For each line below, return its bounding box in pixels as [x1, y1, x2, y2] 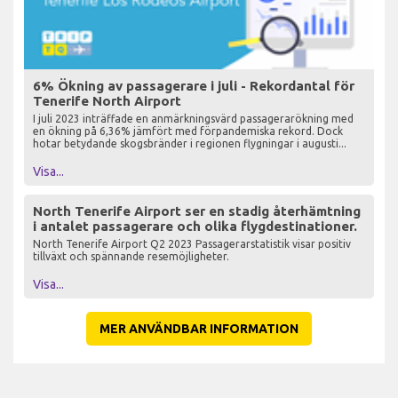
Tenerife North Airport [33, 93, 181, 109]
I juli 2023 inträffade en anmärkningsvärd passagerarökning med [33, 113, 354, 125]
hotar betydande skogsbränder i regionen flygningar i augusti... [33, 138, 346, 150]
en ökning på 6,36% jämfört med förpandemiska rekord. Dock [33, 125, 343, 138]
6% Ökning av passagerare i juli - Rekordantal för [33, 78, 354, 94]
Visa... [33, 164, 64, 179]
